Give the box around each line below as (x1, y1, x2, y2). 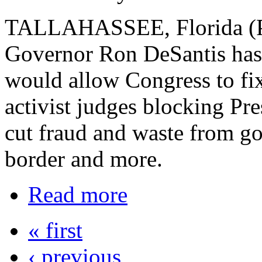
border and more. (5, 146, 163, 172)
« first (28, 218, 82, 243)
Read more (28, 182, 127, 208)
